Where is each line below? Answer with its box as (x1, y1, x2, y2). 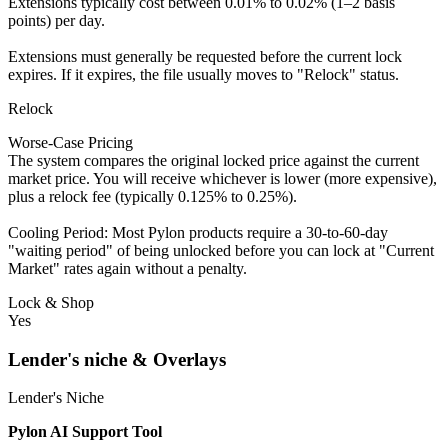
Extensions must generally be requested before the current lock (8, 48, 402, 66)
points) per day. (8, 12, 105, 30)
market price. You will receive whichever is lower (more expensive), (8, 170, 437, 188)
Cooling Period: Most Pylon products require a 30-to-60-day (8, 224, 388, 242)
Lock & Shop (8, 294, 94, 312)
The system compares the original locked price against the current (8, 152, 419, 170)
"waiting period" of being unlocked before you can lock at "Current (8, 242, 434, 260)
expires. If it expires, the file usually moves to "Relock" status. (8, 66, 399, 84)
